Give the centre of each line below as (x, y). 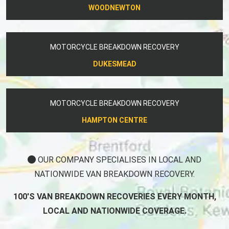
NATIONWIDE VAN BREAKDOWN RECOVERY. (114, 174)
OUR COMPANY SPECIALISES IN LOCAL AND (119, 159)
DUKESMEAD (114, 64)
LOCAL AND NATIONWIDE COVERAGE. (114, 211)
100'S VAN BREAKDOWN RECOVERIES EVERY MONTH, (114, 196)
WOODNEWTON (114, 7)
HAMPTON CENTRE (114, 120)
